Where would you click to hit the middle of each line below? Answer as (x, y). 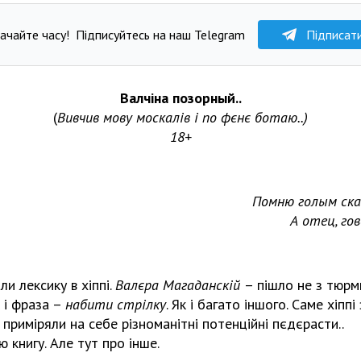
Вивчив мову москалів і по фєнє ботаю (177, 117)
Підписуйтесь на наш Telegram (160, 34)
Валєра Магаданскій (180, 284)
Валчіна (146, 98)
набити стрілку (116, 304)
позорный (203, 98)
